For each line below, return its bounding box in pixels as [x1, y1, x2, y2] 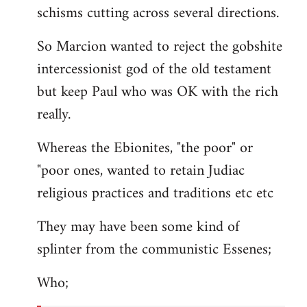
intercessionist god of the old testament [37, 56, 271, 83]
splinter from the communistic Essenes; [37, 236, 271, 263]
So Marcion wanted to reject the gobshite [37, 34, 282, 60]
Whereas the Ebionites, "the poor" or [37, 135, 253, 162]
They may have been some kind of [37, 214, 240, 241]
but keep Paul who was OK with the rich [37, 79, 278, 106]
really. [37, 101, 71, 128]
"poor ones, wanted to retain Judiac [37, 158, 245, 184]
